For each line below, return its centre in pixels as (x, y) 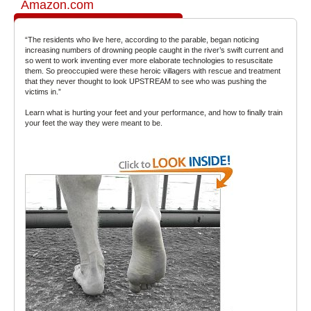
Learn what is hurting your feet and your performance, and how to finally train (154, 113)
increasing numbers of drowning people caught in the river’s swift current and (154, 50)
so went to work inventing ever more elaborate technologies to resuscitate (149, 61)
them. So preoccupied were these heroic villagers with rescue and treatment (153, 71)
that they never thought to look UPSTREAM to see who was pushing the (146, 82)
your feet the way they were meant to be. (94, 123)
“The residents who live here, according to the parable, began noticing (142, 40)
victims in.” (43, 92)
